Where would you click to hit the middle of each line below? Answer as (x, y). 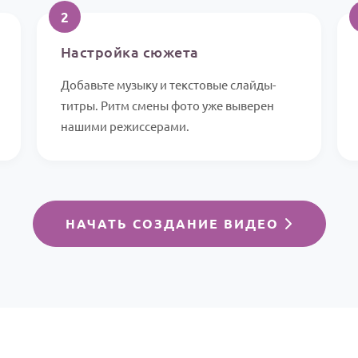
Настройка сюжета (129, 52)
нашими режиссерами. (125, 126)
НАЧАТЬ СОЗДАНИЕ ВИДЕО (174, 224)
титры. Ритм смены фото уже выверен (167, 105)
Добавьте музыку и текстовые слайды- (168, 85)
